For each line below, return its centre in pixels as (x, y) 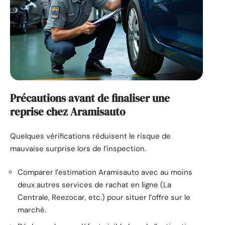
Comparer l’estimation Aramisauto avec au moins (105, 173)
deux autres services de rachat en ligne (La (94, 185)
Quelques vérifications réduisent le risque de (90, 136)
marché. (32, 210)
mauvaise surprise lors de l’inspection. (78, 148)
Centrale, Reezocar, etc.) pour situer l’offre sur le (104, 198)
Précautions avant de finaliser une (90, 98)
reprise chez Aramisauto (68, 112)
